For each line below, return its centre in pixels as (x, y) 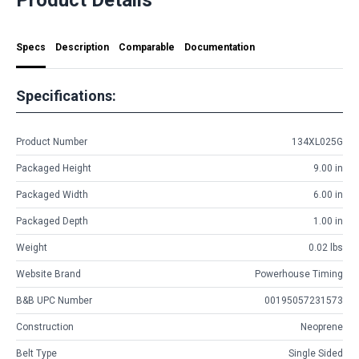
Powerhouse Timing (299, 274)
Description (82, 47)
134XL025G (317, 142)
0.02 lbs (326, 248)
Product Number (52, 142)
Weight (32, 248)
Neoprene (322, 327)
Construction (45, 327)
